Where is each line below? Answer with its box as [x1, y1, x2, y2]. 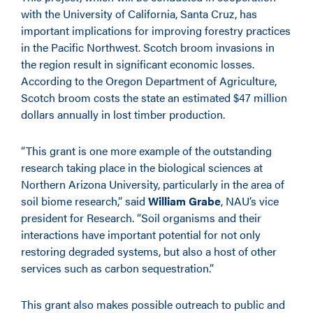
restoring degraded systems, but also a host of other [21, 243, 277, 259]
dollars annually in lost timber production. [21, 106, 225, 122]
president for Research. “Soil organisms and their [21, 210, 261, 226]
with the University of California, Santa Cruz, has [21, 6, 257, 22]
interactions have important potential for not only [21, 226, 261, 242]
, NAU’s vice [221, 193, 279, 209]
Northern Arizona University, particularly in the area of [21, 176, 284, 192]
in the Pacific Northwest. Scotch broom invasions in [21, 39, 275, 55]
